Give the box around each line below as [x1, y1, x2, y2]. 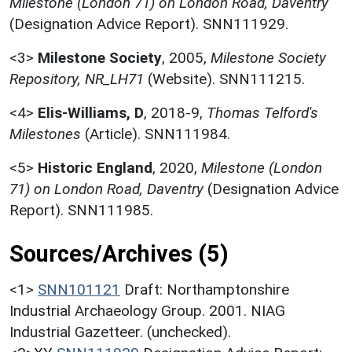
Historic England [38, 158, 152, 177]
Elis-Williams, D [38, 103, 144, 122]
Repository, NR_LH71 [9, 69, 144, 88]
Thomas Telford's [207, 103, 318, 122]
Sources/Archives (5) [9, 240, 229, 267]
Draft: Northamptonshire [124, 280, 289, 299]
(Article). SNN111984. [81, 124, 230, 143]
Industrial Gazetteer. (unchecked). [9, 322, 231, 341]
